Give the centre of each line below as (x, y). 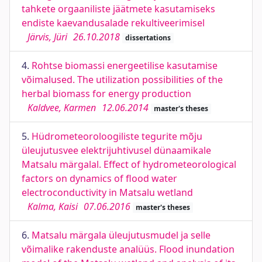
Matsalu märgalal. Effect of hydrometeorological (129, 164)
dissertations (148, 38)
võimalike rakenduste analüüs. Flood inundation (128, 249)
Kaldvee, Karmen (62, 108)
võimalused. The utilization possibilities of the (122, 80)
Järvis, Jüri (47, 37)
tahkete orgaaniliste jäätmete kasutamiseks (118, 9)
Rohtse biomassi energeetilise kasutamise (125, 65)
